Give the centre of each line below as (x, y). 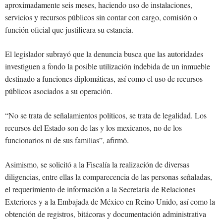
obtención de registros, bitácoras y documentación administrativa (106, 214)
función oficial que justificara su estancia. (69, 30)
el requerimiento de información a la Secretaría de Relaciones (100, 189)
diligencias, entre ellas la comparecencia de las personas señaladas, (109, 177)
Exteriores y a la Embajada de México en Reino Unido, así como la (110, 202)
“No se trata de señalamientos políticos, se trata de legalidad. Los (106, 115)
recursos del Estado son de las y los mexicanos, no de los (93, 128)
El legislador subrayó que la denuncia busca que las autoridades (104, 54)
